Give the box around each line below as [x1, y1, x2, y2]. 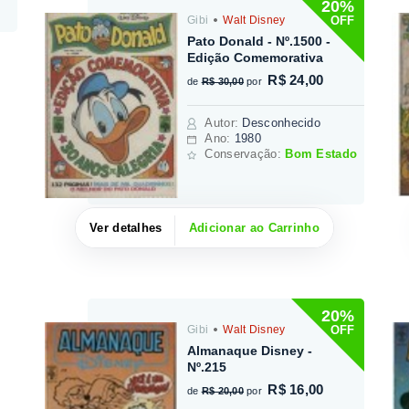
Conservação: [204, 147, 286, 162]
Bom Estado [285, 147, 358, 162]
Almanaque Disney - [187, 343, 313, 359]
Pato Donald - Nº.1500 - [187, 34, 331, 49]
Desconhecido [242, 116, 321, 131]
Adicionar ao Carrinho [188, 220, 320, 235]
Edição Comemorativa [187, 50, 324, 66]
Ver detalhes [89, 220, 163, 235]
